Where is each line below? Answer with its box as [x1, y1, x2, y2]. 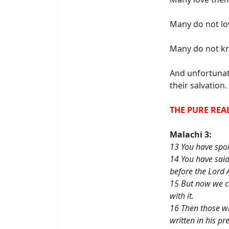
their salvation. [170, 80, 227, 91]
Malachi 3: [170, 129, 212, 141]
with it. [170, 190, 194, 202]
